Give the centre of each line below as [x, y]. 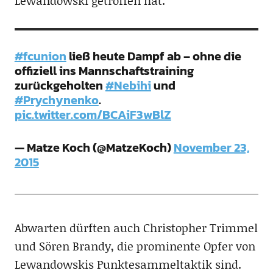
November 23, [211, 148]
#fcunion [40, 56]
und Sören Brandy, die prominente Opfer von [135, 246]
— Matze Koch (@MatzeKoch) [94, 148]
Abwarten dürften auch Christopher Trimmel [136, 228]
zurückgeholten [60, 86]
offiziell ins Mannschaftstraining [104, 71]
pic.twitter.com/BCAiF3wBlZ [93, 115]
